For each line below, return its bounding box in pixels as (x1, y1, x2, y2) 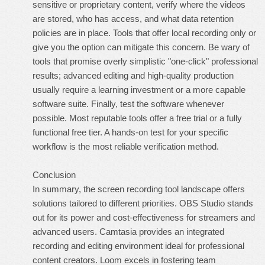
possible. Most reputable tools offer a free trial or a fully (33, 113, 242, 123)
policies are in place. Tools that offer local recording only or (33, 28, 256, 38)
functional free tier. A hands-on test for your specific (33, 127, 228, 137)
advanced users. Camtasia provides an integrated (33, 227, 224, 237)
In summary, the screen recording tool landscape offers (33, 184, 245, 194)
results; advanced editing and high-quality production (33, 70, 234, 80)
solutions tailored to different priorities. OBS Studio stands (33, 198, 253, 208)
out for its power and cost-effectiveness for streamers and (33, 212, 255, 222)
